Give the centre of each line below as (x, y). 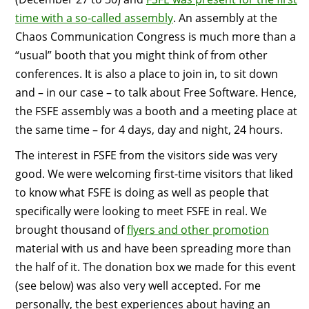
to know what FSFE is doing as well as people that (142, 192)
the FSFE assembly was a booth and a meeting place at (156, 111)
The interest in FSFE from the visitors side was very (146, 155)
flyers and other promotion (198, 229)
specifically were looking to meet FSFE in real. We (141, 211)
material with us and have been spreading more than (153, 248)
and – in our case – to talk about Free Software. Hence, (156, 92)
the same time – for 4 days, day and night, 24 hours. (149, 130)
